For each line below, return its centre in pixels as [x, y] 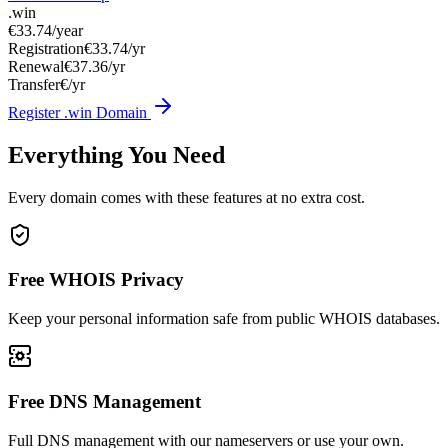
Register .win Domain [79, 112]
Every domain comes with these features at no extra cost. [186, 197]
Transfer [34, 84]
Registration [46, 48]
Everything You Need [116, 154]
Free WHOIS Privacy [96, 280]
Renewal [36, 66]
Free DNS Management [104, 401]
